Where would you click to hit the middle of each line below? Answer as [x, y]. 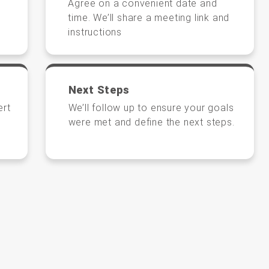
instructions [95, 32]
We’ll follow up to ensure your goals [151, 107]
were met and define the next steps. [151, 122]
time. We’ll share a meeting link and [149, 17]
